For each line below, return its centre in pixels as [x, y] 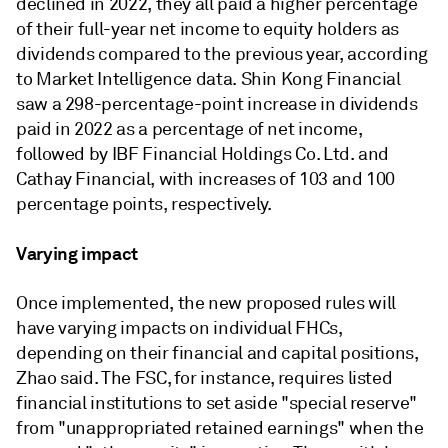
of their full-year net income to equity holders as [208, 28]
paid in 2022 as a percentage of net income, [189, 128]
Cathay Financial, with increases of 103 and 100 [206, 178]
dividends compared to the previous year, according [222, 53]
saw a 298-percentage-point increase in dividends [217, 103]
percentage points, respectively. [144, 203]
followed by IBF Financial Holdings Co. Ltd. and [203, 153]
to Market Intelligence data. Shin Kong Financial [208, 78]
